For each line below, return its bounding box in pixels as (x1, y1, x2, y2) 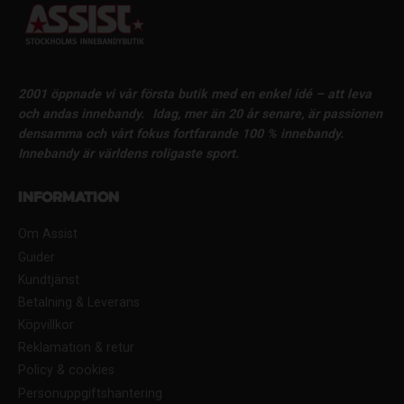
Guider (18, 249, 55, 264)
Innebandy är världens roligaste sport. (18, 146, 239, 161)
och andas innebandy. (18, 106, 144, 122)
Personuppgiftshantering (18, 385, 162, 400)
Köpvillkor (18, 317, 74, 333)
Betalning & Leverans (18, 294, 140, 309)
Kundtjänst (18, 271, 79, 287)
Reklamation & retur (18, 340, 134, 355)
